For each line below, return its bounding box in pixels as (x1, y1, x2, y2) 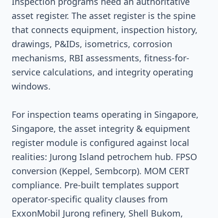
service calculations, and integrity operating (12, 66, 193, 78)
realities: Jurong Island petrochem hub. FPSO (12, 151, 197, 163)
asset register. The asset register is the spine (12, 10, 196, 21)
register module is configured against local (12, 137, 189, 148)
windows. (12, 80, 51, 92)
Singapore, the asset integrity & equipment (12, 123, 190, 134)
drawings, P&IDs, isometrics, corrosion (12, 38, 172, 50)
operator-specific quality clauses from (12, 193, 168, 205)
